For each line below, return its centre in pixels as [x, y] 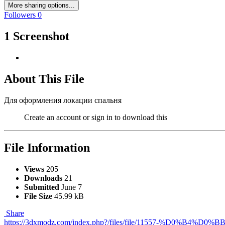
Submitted [42, 187]
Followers [20, 15]
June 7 [72, 187]
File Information [47, 147]
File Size [38, 196]
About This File [44, 79]
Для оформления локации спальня [63, 100]
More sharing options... [41, 6]
